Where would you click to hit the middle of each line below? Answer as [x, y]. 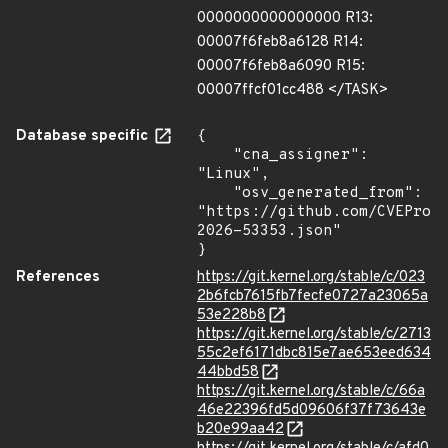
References [58, 277]
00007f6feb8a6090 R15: [281, 66]
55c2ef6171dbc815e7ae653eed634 [314, 353]
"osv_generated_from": [215, 193]
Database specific [84, 136]
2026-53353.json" [269, 231]
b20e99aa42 [240, 429]
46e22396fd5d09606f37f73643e [311, 410]
